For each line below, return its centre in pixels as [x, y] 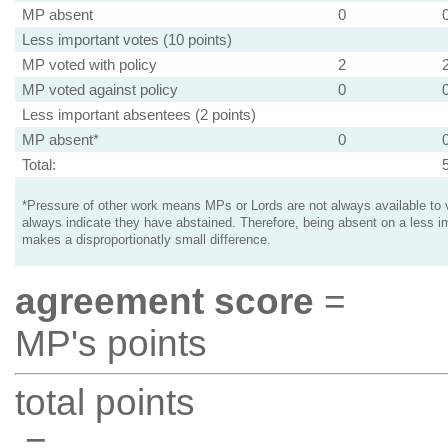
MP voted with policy [89, 64]
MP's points [110, 343]
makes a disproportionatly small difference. [146, 240]
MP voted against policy [99, 89]
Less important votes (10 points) [126, 39]
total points [104, 402]
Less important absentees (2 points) [138, 114]
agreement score [164, 301]
